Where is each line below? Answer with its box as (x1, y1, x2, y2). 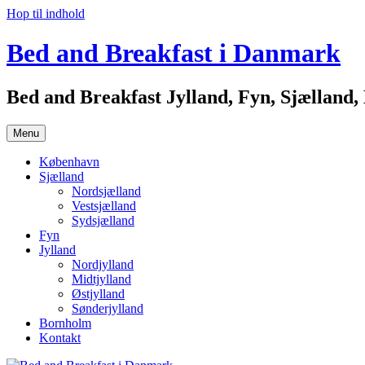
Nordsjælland (72, 183, 141, 198)
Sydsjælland (72, 213, 134, 227)
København (39, 154, 99, 169)
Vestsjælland (72, 198, 136, 213)
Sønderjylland (72, 301, 143, 315)
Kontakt (39, 330, 81, 345)
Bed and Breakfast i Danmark (7, 38, 341, 68)
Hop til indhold (7, 7, 85, 20)
